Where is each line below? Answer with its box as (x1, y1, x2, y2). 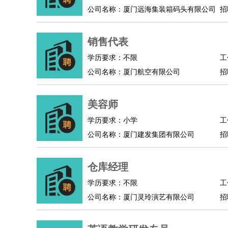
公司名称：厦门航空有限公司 (88, 68, 180, 76)
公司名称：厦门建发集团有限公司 (88, 131, 194, 138)
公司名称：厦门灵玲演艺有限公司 (88, 193, 194, 201)
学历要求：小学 (88, 117, 137, 124)
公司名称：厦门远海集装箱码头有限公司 (88, 6, 216, 13)
